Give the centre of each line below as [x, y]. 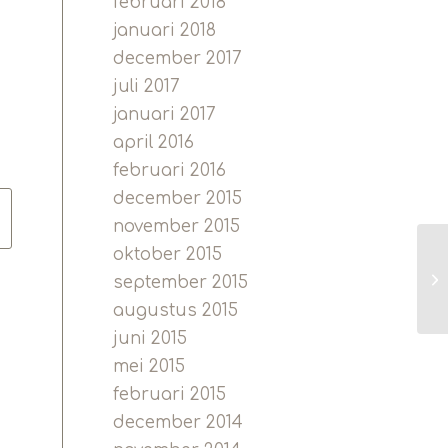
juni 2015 [150, 338]
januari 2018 [165, 30]
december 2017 [178, 58]
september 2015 [181, 282]
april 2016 [154, 142]
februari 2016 [170, 170]
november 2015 [177, 226]
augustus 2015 [176, 310]
